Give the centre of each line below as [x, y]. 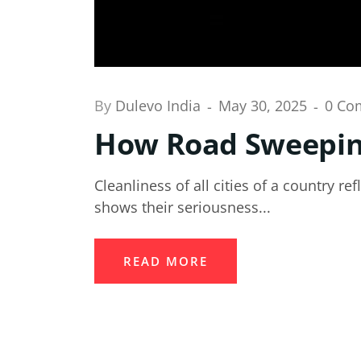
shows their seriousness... [183, 207]
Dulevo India [160, 105]
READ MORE [166, 261]
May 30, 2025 [265, 105]
